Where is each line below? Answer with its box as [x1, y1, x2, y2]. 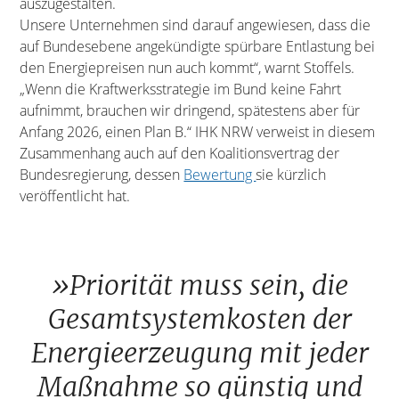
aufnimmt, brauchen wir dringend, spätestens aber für [20, 100, 361, 120]
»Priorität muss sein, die [51, 267, 348, 302]
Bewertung [183, 164, 256, 184]
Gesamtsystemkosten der [47, 301, 352, 336]
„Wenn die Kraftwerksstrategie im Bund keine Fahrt [20, 78, 342, 99]
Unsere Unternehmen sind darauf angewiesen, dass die [20, 14, 371, 35]
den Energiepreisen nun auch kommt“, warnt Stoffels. [20, 57, 355, 77]
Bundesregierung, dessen [20, 164, 184, 184]
